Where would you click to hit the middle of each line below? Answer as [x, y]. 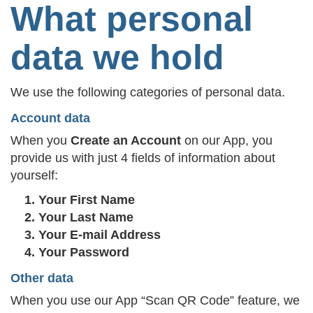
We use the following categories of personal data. [148, 92]
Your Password [84, 252]
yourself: [34, 175]
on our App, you [227, 140]
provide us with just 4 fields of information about [143, 158]
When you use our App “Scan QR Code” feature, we [155, 300]
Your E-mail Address [100, 235]
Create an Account [126, 140]
